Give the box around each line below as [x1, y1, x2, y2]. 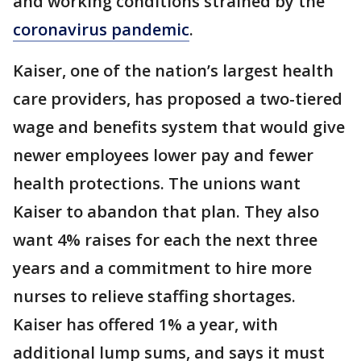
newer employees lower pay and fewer [13, 144, 313, 167]
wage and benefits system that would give [13, 116, 345, 139]
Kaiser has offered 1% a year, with [13, 313, 278, 336]
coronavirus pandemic [13, 19, 189, 41]
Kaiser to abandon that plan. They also [13, 201, 319, 223]
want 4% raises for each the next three [13, 229, 317, 251]
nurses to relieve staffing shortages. [13, 285, 296, 308]
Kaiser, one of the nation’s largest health [13, 60, 334, 82]
